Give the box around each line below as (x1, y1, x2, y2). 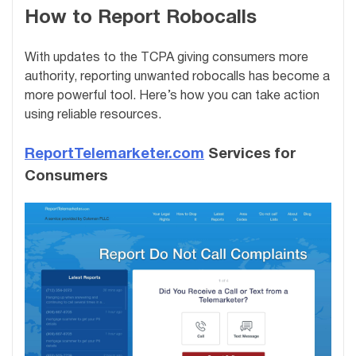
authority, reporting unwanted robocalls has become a (25, 71, 330, 83)
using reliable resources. (25, 109, 161, 121)
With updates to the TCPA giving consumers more (25, 52, 308, 64)
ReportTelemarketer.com (25, 147, 204, 161)
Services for (204, 147, 296, 161)
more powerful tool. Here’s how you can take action (25, 90, 319, 102)
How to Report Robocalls (25, 9, 257, 27)
